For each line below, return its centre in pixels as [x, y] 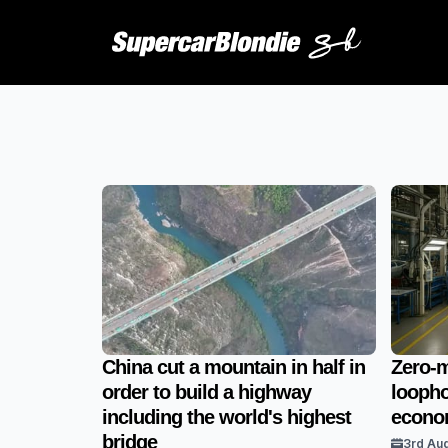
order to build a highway [206, 392]
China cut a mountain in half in [233, 367]
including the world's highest [226, 417]
